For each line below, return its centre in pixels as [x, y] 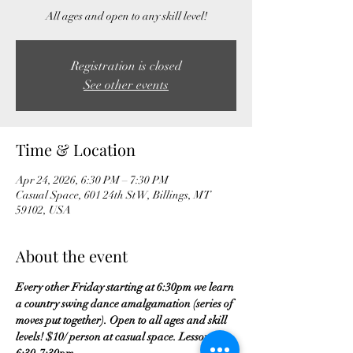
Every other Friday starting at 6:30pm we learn [126, 287]
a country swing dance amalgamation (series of [126, 303]
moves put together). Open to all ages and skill [123, 320]
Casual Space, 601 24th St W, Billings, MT [113, 195]
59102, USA [43, 210]
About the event [72, 255]
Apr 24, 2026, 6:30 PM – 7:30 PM [92, 180]
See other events [126, 85]
